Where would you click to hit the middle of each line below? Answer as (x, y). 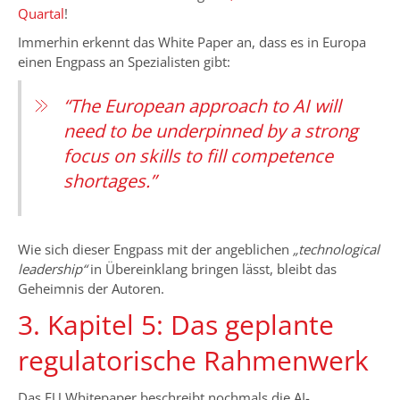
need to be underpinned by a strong (211, 130)
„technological (336, 249)
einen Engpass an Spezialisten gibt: (124, 61)
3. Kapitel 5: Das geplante (176, 324)
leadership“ (52, 268)
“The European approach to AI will (202, 105)
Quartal (41, 13)
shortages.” (110, 180)
